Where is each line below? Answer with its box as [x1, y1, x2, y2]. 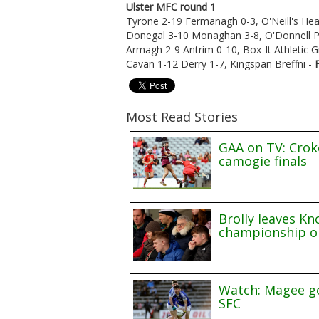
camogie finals [219, 152, 307, 169]
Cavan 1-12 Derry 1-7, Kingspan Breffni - [126, 56, 315, 70]
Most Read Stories [126, 108, 238, 125]
